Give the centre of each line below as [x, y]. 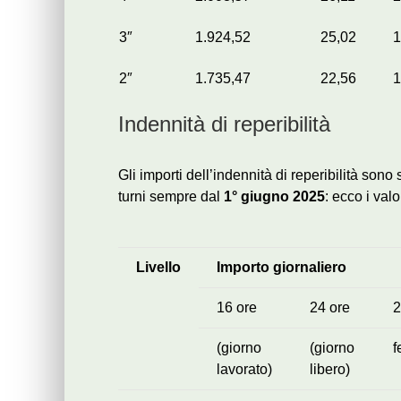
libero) [330, 369]
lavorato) [244, 369]
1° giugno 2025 [273, 196]
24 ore [330, 307]
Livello [158, 267]
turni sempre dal [169, 196]
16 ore [237, 307]
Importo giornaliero [282, 267]
